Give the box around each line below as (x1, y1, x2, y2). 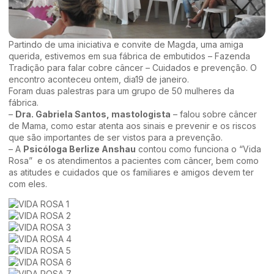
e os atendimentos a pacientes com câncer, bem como (35, 155, 259, 166)
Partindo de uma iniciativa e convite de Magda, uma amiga (9, 39, 243, 50)
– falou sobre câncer (171, 109, 257, 119)
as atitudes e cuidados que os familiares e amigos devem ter (9, 167, 254, 177)
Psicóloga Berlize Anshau (23, 144, 136, 154)
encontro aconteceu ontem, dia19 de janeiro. (9, 74, 189, 84)
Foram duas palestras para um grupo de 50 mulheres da (9, 86, 234, 96)
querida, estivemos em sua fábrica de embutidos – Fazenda (9, 51, 250, 61)
